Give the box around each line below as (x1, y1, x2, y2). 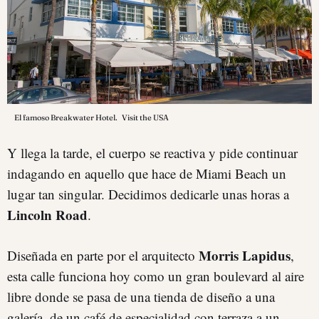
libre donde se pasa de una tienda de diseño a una (7, 287, 275, 305)
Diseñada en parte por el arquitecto (7, 246, 199, 264)
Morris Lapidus (199, 245, 291, 265)
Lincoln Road (7, 204, 88, 224)
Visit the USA (122, 112, 169, 122)
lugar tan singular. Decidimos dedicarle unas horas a (7, 184, 289, 203)
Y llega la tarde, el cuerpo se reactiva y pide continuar (7, 143, 298, 162)
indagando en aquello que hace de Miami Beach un (7, 164, 286, 182)
